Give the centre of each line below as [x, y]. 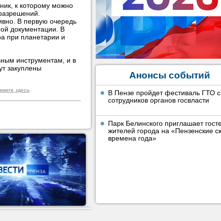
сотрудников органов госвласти [159, 100]
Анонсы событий [170, 75]
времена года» [132, 138]
